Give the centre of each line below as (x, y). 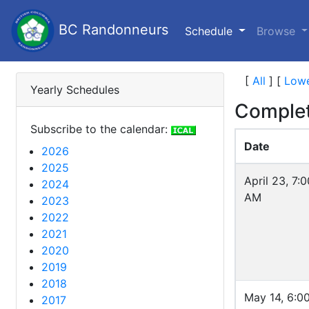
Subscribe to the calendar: (101, 129)
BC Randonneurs (111, 29)
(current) (258, 30)
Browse (277, 31)
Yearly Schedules (75, 90)
